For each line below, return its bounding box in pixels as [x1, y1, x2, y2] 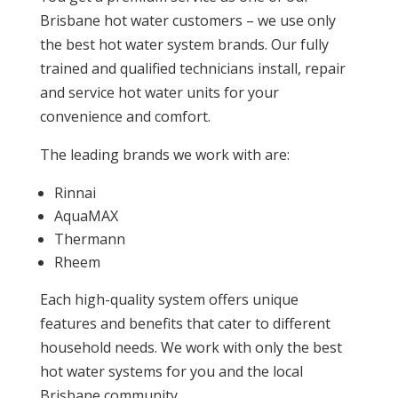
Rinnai [53, 183, 99, 203]
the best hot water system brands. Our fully [39, 35, 329, 55]
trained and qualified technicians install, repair [39, 59, 346, 79]
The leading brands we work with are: [39, 145, 290, 165]
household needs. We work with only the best [39, 338, 342, 358]
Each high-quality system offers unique [39, 290, 298, 310]
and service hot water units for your [39, 83, 279, 103]
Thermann [53, 229, 125, 250]
